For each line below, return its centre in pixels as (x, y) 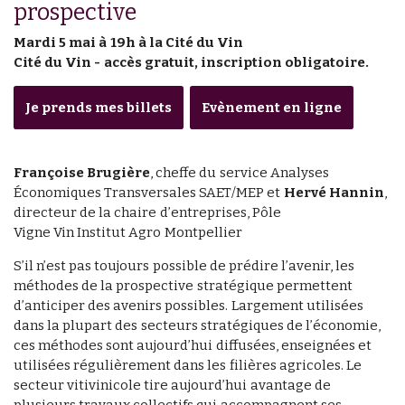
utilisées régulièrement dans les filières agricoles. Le (188, 366)
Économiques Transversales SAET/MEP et (149, 193)
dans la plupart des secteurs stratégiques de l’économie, (198, 326)
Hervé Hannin (334, 193)
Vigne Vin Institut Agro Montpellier (128, 233)
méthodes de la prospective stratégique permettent (183, 286)
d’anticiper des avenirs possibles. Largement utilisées (188, 306)
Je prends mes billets (99, 108)
